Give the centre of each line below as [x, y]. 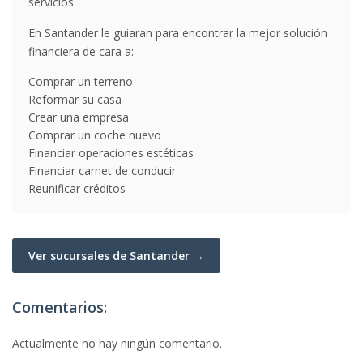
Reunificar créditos [77, 188]
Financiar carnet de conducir [102, 171]
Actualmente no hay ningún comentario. [117, 343]
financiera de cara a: [81, 51]
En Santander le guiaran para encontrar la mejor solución [178, 33]
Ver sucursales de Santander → [116, 256]
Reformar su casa [75, 99]
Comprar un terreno [81, 81]
